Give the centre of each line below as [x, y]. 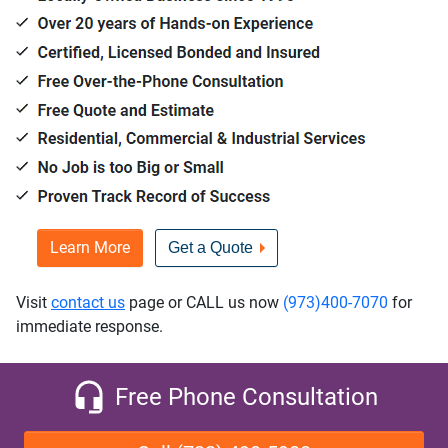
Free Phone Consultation [246, 397]
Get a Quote [210, 247]
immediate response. [89, 326]
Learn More [90, 247]
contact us [88, 302]
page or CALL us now [204, 302]
